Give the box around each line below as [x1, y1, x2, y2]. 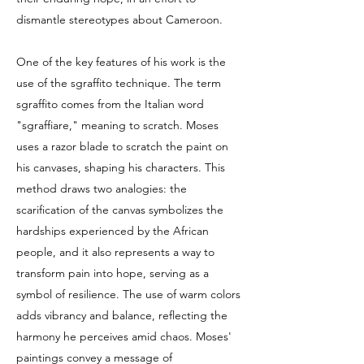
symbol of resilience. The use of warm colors [16, 287, 240, 301]
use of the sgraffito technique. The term [16, 76, 221, 90]
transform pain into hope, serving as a [16, 266, 209, 280]
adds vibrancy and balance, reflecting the [16, 308, 227, 323]
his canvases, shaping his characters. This [16, 160, 225, 175]
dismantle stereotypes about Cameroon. [16, 12, 223, 27]
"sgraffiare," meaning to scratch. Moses [16, 118, 219, 132]
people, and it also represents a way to [16, 245, 214, 259]
